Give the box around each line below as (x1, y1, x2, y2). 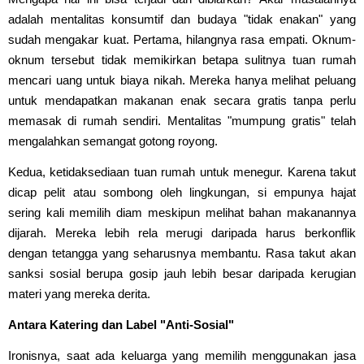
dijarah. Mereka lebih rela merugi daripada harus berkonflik (8, 225, 356, 240)
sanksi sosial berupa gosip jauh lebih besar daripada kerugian (8, 266, 356, 280)
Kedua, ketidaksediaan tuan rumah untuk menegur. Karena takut (8, 164, 356, 179)
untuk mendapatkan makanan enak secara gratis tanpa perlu (8, 93, 356, 107)
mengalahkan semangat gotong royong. (8, 133, 218, 148)
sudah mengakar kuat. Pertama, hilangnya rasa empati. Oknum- (8, 32, 356, 46)
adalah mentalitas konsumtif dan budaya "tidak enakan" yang (8, 11, 356, 26)
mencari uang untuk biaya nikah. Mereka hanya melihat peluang (8, 72, 356, 87)
